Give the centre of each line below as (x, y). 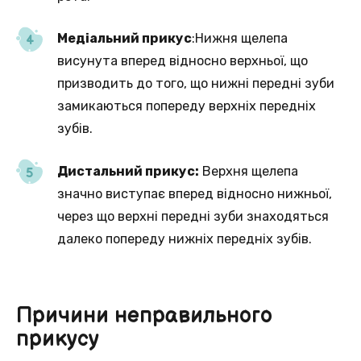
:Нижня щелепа (240, 39)
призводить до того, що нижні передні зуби (196, 84)
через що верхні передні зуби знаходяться (193, 216)
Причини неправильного (144, 316)
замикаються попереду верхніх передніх (187, 106)
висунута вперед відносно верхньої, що (183, 61)
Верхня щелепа (249, 171)
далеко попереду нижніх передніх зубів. (185, 239)
